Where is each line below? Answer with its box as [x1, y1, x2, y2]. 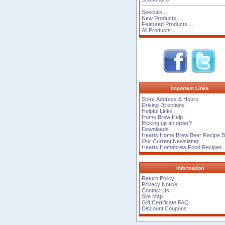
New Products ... [142, 15, 183, 21]
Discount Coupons [142, 205, 187, 212]
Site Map [142, 193, 163, 200]
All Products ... [142, 27, 177, 33]
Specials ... [142, 9, 169, 15]
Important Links [171, 85, 209, 91]
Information [176, 165, 204, 171]
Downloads [142, 126, 169, 132]
